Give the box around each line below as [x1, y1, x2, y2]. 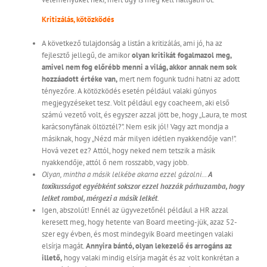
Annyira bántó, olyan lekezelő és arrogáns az [86, 241, 232, 252]
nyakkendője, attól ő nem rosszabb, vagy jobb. [42, 157, 189, 168]
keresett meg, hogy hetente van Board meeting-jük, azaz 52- [42, 217, 237, 228]
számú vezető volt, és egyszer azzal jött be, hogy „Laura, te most [42, 110, 247, 120]
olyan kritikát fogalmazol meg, [132, 50, 231, 61]
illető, [42, 253, 62, 263]
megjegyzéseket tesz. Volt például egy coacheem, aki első [42, 98, 229, 108]
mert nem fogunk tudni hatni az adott [117, 74, 240, 85]
